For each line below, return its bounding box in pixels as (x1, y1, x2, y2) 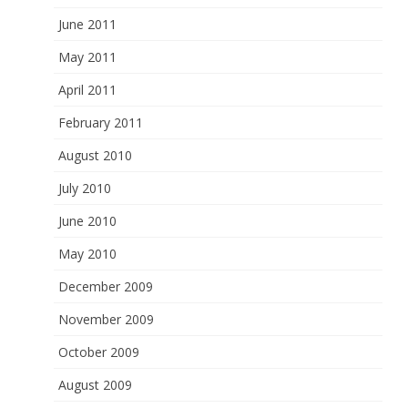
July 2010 (58, 179, 112, 197)
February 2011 (58, 114, 144, 131)
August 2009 (58, 376, 133, 393)
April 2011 (58, 81, 117, 98)
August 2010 (58, 147, 133, 164)
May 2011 (58, 48, 117, 66)
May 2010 (58, 245, 117, 262)
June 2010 (58, 212, 117, 229)
